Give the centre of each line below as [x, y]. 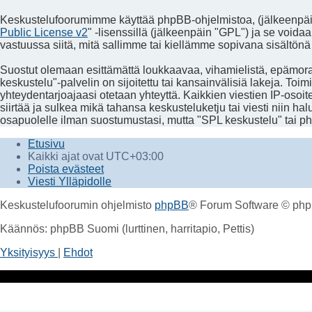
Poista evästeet [66, 169]
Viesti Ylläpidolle [70, 181]
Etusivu [46, 143]
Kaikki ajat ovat [67, 156]
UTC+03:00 [135, 156]
